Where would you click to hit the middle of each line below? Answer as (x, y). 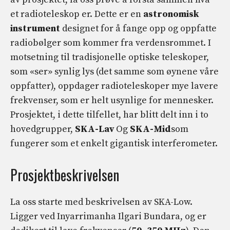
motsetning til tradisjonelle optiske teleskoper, (110, 57)
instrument (35, 29)
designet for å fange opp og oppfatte (138, 29)
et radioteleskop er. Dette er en (77, 14)
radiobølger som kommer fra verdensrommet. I (111, 43)
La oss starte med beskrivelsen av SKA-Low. (101, 202)
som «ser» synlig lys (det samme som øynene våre (114, 72)
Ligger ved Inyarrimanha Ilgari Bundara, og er (108, 217)
